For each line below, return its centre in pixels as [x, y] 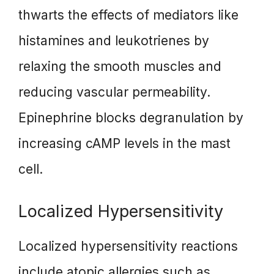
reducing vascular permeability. [114, 92]
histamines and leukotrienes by [114, 41]
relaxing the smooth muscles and [120, 67]
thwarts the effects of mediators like [128, 15]
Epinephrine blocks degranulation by [131, 118]
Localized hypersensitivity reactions [128, 246]
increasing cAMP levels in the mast [124, 144]
